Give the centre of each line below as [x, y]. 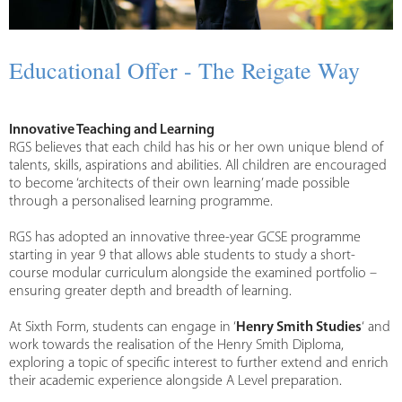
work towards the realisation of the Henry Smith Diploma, [176, 346]
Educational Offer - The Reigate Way [184, 70]
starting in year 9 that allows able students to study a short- [182, 256]
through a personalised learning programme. [141, 202]
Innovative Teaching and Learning [112, 131]
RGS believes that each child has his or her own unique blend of [196, 149]
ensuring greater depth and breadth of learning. [150, 292]
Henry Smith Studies [299, 328]
